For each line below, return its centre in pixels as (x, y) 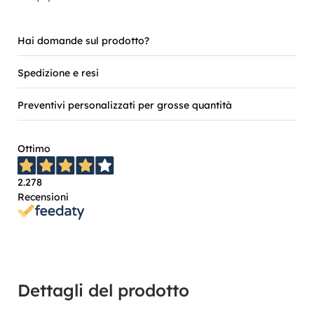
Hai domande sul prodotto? (83, 41)
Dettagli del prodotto (103, 291)
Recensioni (43, 197)
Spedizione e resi (58, 73)
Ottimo (34, 149)
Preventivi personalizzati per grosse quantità (125, 105)
